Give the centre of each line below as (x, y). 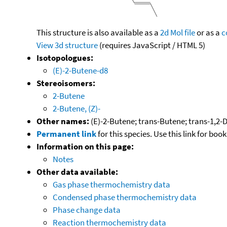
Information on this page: (85, 146)
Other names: (63, 121)
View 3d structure (67, 45)
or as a (208, 32)
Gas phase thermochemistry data (111, 184)
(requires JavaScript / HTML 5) (152, 45)
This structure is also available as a (98, 32)
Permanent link (66, 134)
